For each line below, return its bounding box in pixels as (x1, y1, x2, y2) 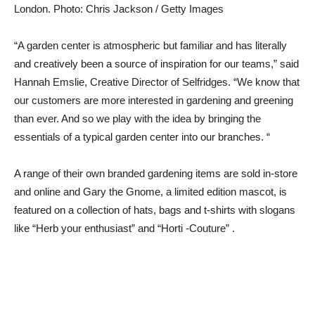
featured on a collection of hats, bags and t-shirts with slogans (14, 204, 295, 216)
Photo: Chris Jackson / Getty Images (51, 3, 224, 15)
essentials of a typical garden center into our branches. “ (14, 131, 270, 143)
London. (14, 3, 51, 15)
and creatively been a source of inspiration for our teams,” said (14, 58, 299, 70)
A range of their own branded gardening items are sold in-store (14, 167, 297, 179)
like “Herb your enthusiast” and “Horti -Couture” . (14, 222, 235, 234)
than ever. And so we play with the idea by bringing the (14, 112, 261, 124)
